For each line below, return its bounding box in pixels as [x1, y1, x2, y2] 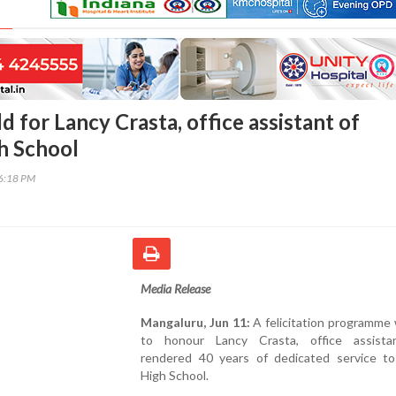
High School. [141, 367, 209, 383]
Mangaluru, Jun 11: [141, 314, 250, 330]
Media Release [141, 280, 210, 296]
